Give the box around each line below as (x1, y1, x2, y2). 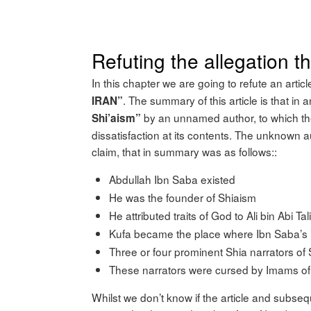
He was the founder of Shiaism (109, 190, 256, 205)
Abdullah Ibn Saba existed (109, 171, 235, 187)
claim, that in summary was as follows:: (92, 143, 277, 159)
